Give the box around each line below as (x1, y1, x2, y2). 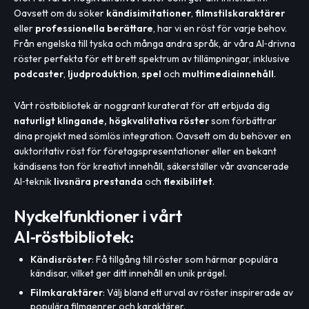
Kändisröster (30, 253, 92, 266)
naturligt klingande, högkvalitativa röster (14, 114, 209, 127)
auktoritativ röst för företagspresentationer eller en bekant (14, 145, 277, 157)
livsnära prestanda (54, 175, 143, 188)
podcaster (14, 68, 63, 80)
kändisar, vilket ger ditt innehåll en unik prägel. (30, 267, 227, 279)
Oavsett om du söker (14, 7, 106, 19)
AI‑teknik (14, 175, 54, 188)
